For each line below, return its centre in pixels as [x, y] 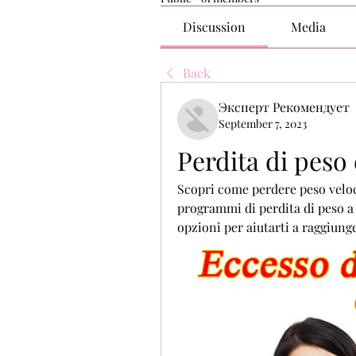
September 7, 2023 [263, 124]
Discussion [215, 27]
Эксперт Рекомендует [284, 107]
